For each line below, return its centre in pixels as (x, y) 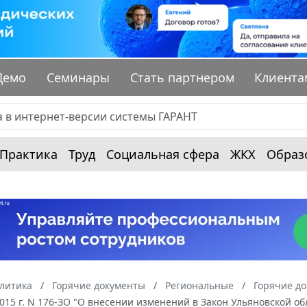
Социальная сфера (163, 155)
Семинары (78, 78)
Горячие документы (99, 286)
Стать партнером (182, 78)
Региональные (199, 286)
